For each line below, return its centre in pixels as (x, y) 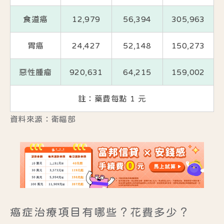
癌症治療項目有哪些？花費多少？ (100, 212)
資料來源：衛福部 (43, 119)
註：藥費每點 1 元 (112, 99)
